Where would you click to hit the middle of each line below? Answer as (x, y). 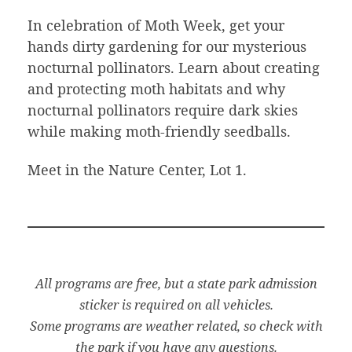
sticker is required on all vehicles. (176, 305)
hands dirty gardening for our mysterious (167, 46)
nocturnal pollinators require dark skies (163, 110)
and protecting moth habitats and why (156, 88)
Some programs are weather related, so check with (176, 326)
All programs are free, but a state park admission (176, 284)
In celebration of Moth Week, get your (156, 25)
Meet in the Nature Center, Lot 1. (137, 170)
